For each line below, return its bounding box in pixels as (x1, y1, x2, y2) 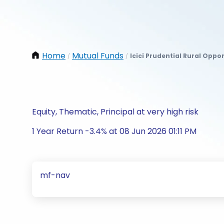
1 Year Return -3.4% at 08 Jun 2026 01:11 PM (32, 125, 196, 137)
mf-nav (40, 169, 70, 181)
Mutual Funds (72, 50, 123, 61)
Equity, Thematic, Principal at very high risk (32, 106, 198, 117)
